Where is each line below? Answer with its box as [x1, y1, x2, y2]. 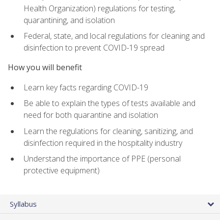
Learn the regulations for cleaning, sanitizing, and [24, 125, 193, 137]
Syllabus [10, 198, 37, 209]
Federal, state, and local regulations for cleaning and [24, 30, 205, 42]
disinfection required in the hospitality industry [24, 137, 182, 148]
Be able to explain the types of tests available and [24, 98, 195, 109]
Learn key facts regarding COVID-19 [24, 82, 148, 93]
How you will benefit [8, 62, 82, 73]
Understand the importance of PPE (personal [24, 153, 181, 165]
